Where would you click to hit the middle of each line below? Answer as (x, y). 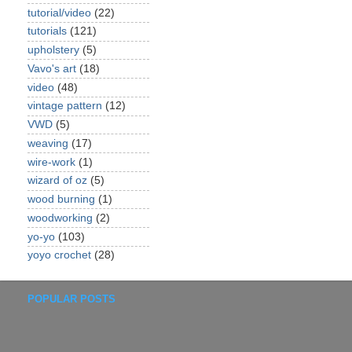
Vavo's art (52, 68)
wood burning (61, 199)
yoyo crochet (59, 255)
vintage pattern (65, 106)
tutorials (47, 31)
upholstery (53, 50)
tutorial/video (59, 13)
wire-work (51, 162)
